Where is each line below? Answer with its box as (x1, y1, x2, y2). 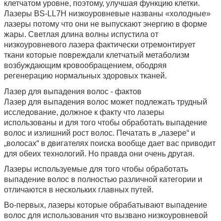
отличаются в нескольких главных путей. (4, 185, 153, 194)
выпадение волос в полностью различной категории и (4, 175, 202, 184)
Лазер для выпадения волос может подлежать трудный (4, 98, 207, 107)
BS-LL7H (34, 9, 67, 18)
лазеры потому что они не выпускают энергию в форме (4, 20, 207, 29)
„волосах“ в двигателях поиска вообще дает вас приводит (4, 139, 216, 148)
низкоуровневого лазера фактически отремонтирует (4, 40, 195, 49)
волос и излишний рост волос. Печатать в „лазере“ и (4, 129, 195, 138)
